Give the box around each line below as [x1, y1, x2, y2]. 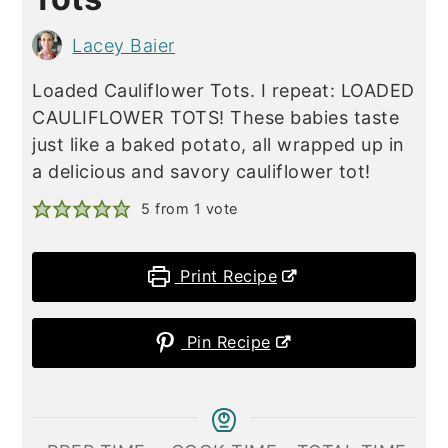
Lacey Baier [72, 34, 175, 56]
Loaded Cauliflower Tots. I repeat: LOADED [32, 80, 415, 102]
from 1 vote [150, 200, 238, 218]
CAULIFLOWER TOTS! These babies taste [32, 107, 400, 129]
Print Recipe [174, 266, 278, 287]
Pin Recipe [181, 332, 271, 353]
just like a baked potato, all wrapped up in [32, 134, 405, 156]
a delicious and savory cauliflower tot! [32, 161, 371, 183]
